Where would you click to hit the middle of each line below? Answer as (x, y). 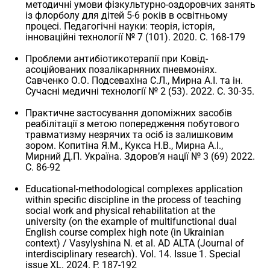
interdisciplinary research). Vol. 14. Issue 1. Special (133, 254)
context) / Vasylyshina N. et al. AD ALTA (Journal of (135, 243)
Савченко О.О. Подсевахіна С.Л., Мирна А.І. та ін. (134, 80)
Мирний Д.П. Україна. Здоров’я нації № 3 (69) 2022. (140, 156)
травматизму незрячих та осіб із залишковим (130, 134)
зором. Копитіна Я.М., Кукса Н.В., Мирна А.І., (124, 145)
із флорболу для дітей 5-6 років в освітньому (127, 15)
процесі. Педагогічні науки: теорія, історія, (120, 26)
